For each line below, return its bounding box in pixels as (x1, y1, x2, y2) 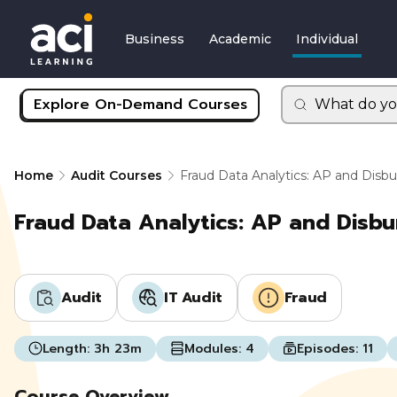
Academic (209, 30, 271, 47)
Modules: (184, 339, 245, 358)
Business (125, 30, 184, 47)
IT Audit (164, 286, 222, 308)
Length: (43, 339, 94, 358)
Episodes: (297, 339, 362, 358)
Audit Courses (71, 167, 162, 183)
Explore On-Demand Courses (34, 93, 247, 115)
